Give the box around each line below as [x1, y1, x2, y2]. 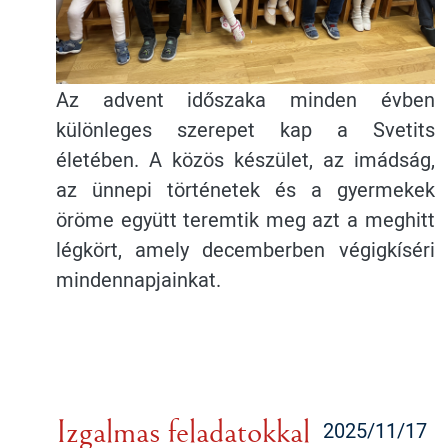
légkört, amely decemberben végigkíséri [56, 235, 435, 264]
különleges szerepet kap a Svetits [56, 115, 435, 144]
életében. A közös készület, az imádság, [56, 145, 435, 174]
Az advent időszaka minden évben [56, 85, 435, 114]
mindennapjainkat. [56, 265, 221, 294]
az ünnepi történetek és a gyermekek [56, 175, 435, 204]
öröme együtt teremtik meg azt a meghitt [56, 205, 435, 234]
